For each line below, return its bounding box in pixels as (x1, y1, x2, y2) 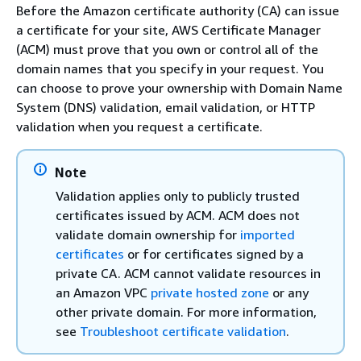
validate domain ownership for (56, 226, 240, 243)
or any (269, 284, 309, 301)
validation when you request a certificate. (16, 118, 263, 135)
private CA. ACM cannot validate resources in (56, 265, 321, 281)
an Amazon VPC (56, 284, 151, 301)
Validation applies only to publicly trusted (56, 188, 300, 204)
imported (240, 226, 295, 243)
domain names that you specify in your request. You (16, 60, 324, 77)
